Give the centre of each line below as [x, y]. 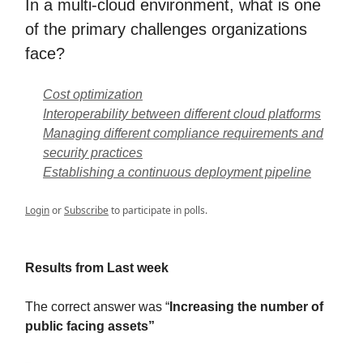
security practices [93, 153]
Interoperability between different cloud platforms [182, 114]
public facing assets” [90, 327]
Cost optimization [93, 95]
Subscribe [86, 211]
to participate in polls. [158, 211]
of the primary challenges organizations [166, 30]
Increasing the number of [246, 307]
